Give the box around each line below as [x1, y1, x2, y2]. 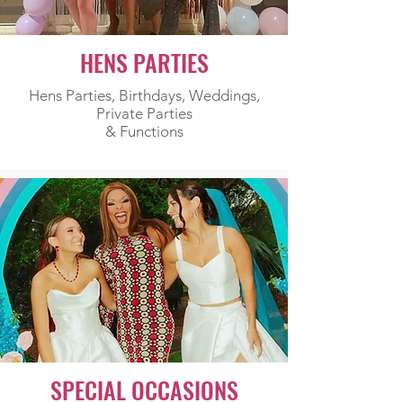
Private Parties [95, 104, 193, 122]
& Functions [104, 122, 184, 140]
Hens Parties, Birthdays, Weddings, [28, 86, 260, 104]
